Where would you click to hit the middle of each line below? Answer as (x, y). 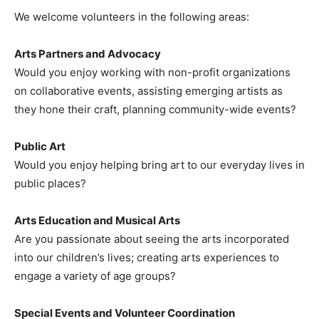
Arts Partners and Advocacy (88, 54)
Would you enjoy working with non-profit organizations (152, 73)
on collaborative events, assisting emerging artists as (148, 91)
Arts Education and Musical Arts (97, 221)
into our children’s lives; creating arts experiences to (147, 258)
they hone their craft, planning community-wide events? (155, 110)
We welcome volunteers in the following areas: (132, 17)
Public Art (40, 147)
